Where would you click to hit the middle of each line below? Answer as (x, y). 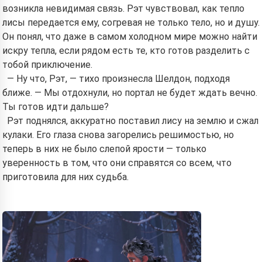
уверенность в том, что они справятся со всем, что (117, 163)
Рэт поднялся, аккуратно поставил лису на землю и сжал (133, 121)
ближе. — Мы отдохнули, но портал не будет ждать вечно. (130, 93)
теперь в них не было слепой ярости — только (104, 149)
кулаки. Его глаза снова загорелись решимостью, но (118, 135)
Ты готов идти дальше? (56, 107)
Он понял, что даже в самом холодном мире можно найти (130, 37)
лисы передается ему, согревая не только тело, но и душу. (131, 23)
